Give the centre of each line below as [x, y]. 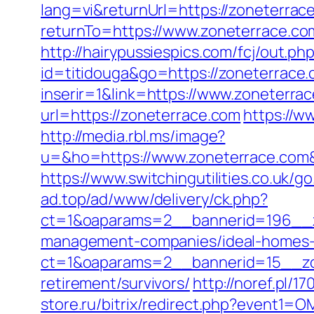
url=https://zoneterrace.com [141, 115]
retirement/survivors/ [115, 283]
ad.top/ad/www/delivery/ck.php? [154, 199]
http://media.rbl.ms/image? [133, 136]
